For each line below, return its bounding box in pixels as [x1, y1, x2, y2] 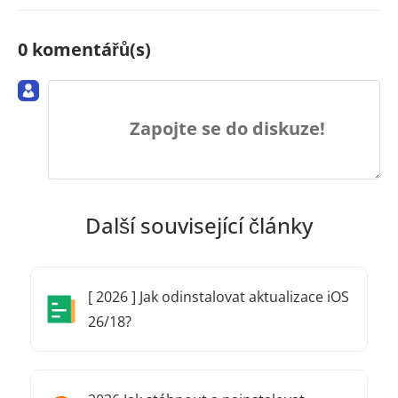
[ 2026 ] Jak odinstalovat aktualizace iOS [88, 287, 349, 307]
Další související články [85, 211, 313, 241]
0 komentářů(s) [18, 37, 151, 62]
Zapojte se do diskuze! [130, 115, 325, 140]
